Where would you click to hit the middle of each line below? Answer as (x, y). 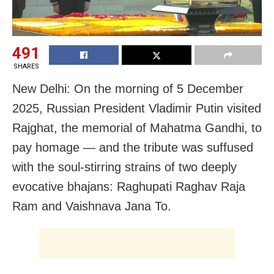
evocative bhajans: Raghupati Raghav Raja (129, 186)
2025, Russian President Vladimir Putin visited (137, 108)
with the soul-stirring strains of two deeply (124, 167)
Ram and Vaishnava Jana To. (92, 206)
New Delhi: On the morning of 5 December (128, 88)
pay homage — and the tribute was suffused (133, 147)
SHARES (26, 66)
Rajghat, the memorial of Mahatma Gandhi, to (137, 128)
